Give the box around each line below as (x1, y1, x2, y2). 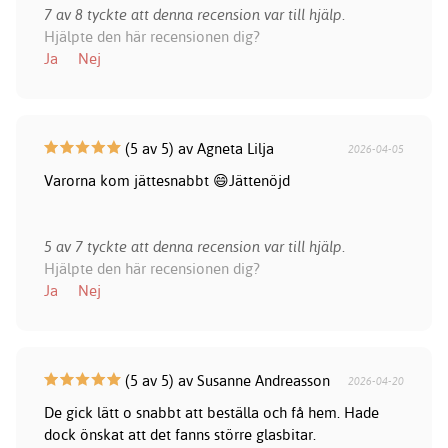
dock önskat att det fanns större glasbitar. (43, 425, 316, 445)
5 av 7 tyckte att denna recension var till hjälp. (43, 237, 345, 257)
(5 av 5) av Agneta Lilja (120, 139, 274, 159)
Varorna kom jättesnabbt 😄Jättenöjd (43, 171, 290, 191)
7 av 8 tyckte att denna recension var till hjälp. (43, 5, 345, 25)
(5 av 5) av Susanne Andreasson (120, 371, 330, 391)
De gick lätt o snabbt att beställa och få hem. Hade (43, 403, 379, 423)
